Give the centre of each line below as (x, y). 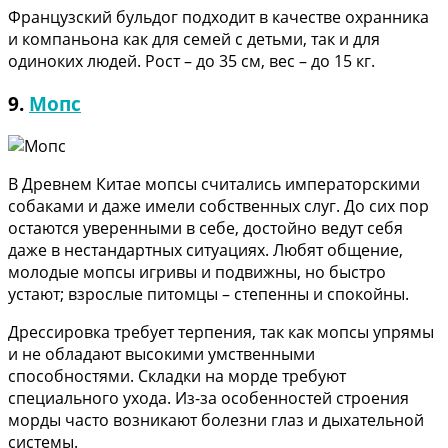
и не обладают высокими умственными (161, 353)
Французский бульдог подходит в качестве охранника (218, 17)
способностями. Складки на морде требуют (177, 375)
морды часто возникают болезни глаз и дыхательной (216, 419)
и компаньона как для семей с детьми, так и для (194, 39)
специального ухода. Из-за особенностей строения (208, 397)
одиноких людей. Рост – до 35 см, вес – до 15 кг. (191, 61)
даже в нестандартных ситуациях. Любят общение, (205, 249)
